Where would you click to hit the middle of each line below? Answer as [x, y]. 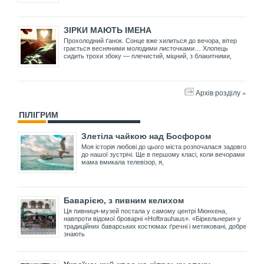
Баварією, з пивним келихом [124, 200]
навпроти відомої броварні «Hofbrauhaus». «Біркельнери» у [152, 218]
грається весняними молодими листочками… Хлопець [146, 48]
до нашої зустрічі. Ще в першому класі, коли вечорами [163, 154]
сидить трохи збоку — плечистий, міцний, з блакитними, [148, 56]
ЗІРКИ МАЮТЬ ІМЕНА [108, 30]
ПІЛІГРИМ [39, 115]
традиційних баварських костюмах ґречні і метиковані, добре [155, 226]
